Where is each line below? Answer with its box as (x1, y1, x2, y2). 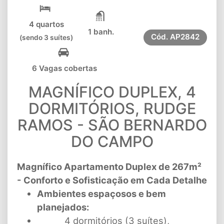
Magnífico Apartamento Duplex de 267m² (17, 161, 201, 172)
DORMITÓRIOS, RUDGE (28, 99, 196, 118)
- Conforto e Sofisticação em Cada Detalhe (17, 174, 207, 186)
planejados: (37, 201, 89, 213)
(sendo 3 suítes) (19, 33, 73, 42)
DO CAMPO (70, 132, 153, 151)
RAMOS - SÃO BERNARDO (17, 116, 207, 134)
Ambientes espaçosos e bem (37, 188, 166, 199)
